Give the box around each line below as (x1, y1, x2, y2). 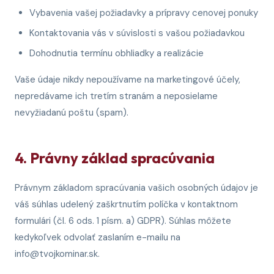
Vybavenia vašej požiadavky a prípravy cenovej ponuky (29, 7, 258, 19)
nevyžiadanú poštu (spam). (15, 106, 128, 119)
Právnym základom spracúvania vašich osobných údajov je (15, 182, 258, 194)
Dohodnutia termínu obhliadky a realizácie (29, 47, 204, 59)
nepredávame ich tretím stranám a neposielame (15, 90, 218, 102)
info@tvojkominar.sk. (15, 248, 100, 260)
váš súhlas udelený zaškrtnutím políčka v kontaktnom (15, 198, 238, 210)
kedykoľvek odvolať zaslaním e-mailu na (15, 231, 180, 243)
